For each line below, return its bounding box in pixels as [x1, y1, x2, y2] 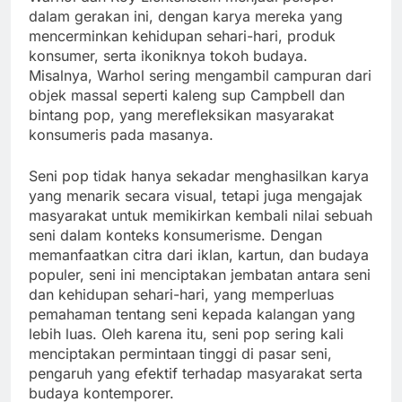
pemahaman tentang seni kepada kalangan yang [29, 305, 355, 324]
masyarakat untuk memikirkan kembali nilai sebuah [29, 206, 372, 225]
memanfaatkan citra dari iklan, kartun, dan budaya [29, 246, 369, 265]
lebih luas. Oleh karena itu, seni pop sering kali [29, 325, 344, 344]
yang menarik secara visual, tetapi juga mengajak [29, 187, 363, 205]
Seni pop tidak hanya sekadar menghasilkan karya [29, 167, 369, 186]
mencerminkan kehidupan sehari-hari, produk [29, 27, 336, 46]
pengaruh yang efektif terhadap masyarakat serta [29, 364, 363, 383]
